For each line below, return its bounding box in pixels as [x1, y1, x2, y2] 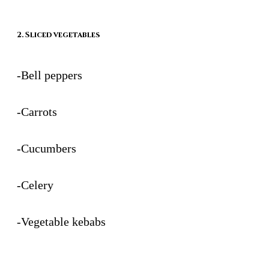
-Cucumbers [17, 141, 76, 155]
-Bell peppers [17, 68, 82, 82]
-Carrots [17, 104, 57, 118]
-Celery [17, 178, 53, 192]
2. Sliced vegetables [17, 29, 100, 40]
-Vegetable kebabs [17, 214, 106, 228]
